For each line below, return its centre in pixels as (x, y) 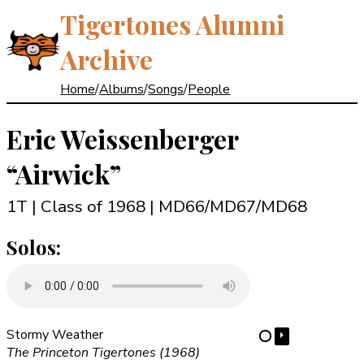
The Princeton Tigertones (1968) (103, 352)
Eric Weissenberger (122, 138)
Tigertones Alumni (173, 24)
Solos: (34, 247)
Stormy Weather (55, 334)
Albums (122, 89)
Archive (107, 59)
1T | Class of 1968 (78, 206)
